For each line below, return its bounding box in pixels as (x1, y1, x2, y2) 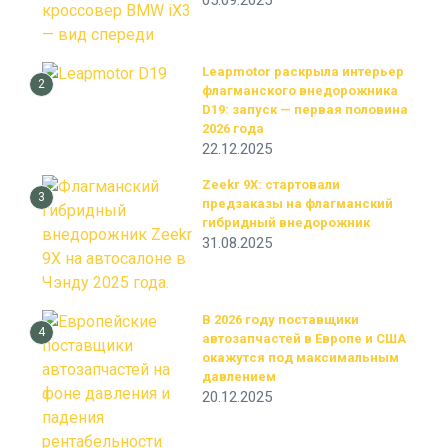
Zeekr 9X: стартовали (202, 177, 340, 192)
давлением (202, 369, 276, 384)
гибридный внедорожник (202, 215, 370, 230)
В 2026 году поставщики (202, 312, 359, 327)
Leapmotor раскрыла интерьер (202, 64, 404, 79)
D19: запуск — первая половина (202, 102, 408, 117)
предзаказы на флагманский (202, 196, 393, 211)
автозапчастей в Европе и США (202, 331, 406, 346)
